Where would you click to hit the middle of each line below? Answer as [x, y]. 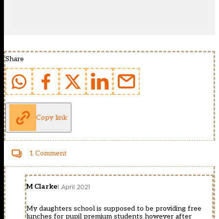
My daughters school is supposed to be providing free [114, 209]
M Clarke [42, 187]
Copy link [52, 117]
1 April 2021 [74, 187]
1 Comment [48, 153]
